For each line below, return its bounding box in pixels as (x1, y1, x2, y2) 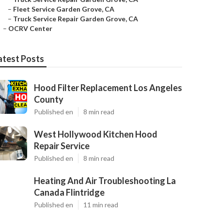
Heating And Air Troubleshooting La (34, 175, 176, 186)
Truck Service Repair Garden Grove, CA (13, 15, 138, 23)
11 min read (83, 201, 118, 209)
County (34, 94, 63, 105)
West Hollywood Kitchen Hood (34, 129, 157, 139)
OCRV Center (8, 24, 52, 32)
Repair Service (34, 140, 90, 151)
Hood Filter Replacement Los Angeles (34, 82, 182, 93)
